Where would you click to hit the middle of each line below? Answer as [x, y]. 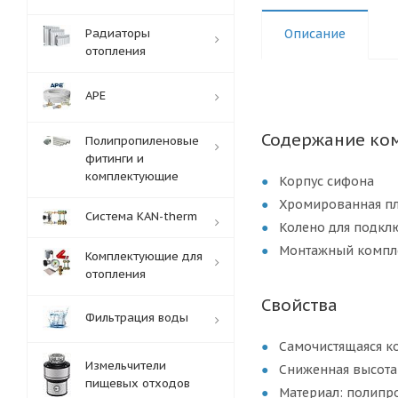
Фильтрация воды [137, 318]
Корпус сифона [326, 181]
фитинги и [115, 159]
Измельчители [126, 366]
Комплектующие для [144, 256]
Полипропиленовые [142, 141]
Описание [315, 34]
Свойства [299, 305]
